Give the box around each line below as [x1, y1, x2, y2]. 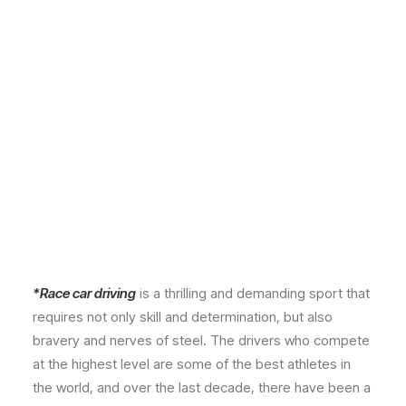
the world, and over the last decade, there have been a [33, 379, 371, 397]
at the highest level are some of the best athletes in [33, 355, 351, 373]
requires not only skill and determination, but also [33, 308, 333, 326]
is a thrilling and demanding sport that [136, 285, 370, 303]
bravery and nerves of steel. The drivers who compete [33, 332, 370, 350]
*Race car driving [33, 285, 136, 303]
